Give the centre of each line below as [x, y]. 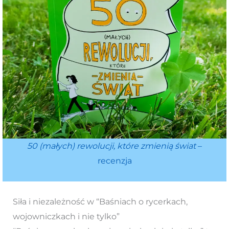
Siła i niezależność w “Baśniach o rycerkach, [100, 202]
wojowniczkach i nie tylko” [66, 217]
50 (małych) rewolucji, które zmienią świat [111, 146]
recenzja [114, 161]
